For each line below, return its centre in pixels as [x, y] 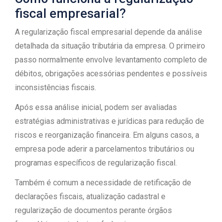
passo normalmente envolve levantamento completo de [111, 60]
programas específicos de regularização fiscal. [96, 163]
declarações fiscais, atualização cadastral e [90, 196]
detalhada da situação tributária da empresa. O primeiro [110, 46]
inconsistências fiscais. [55, 87]
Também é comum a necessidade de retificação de [103, 183]
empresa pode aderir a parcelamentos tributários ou [105, 149]
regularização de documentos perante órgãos [93, 210]
